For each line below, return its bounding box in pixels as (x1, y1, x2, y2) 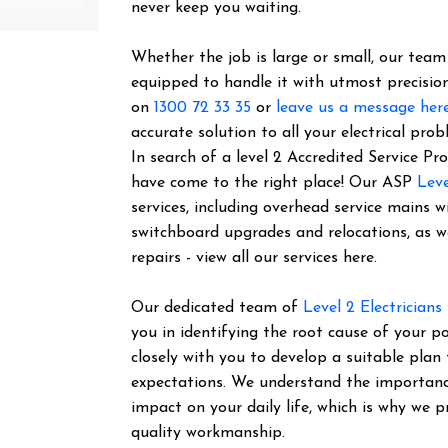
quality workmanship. (131, 425, 286, 441)
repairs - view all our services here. (131, 250, 378, 266)
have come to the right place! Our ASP (131, 175, 418, 191)
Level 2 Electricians (303, 300, 443, 316)
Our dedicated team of (131, 300, 304, 316)
